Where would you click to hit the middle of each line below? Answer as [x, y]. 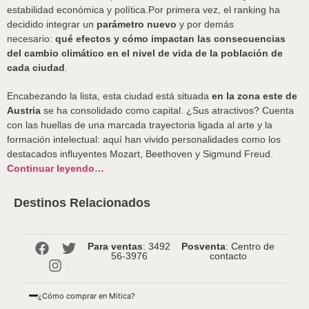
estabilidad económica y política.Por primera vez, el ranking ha [143, 9]
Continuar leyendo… [56, 168]
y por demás [205, 24]
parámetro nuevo [135, 24]
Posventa [204, 246]
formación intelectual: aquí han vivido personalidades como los [144, 139]
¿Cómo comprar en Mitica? [87, 296]
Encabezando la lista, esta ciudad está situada [109, 96]
